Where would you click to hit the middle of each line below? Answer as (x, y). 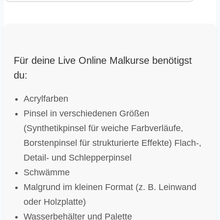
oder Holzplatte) (55, 202)
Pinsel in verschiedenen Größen (86, 113)
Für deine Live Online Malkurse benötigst (103, 60)
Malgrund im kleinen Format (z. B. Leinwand (110, 187)
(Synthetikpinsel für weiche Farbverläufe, (103, 128)
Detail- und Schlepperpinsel (78, 157)
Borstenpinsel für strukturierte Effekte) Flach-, (112, 143)
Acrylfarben (46, 98)
